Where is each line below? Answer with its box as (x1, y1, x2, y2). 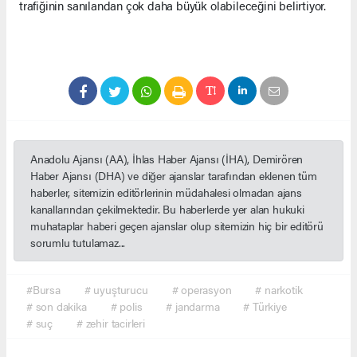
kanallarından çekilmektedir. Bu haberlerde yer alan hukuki (30, 201, 304, 218)
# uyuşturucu (84, 281, 148, 298)
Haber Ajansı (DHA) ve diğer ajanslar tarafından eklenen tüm (30, 167, 317, 184)
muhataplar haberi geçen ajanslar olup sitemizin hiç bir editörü (30, 218, 324, 234)
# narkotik (255, 281, 303, 298)
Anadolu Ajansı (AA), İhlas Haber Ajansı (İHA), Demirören (30, 151, 304, 167)
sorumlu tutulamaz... (30, 234, 126, 251)
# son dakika (26, 298, 87, 315)
